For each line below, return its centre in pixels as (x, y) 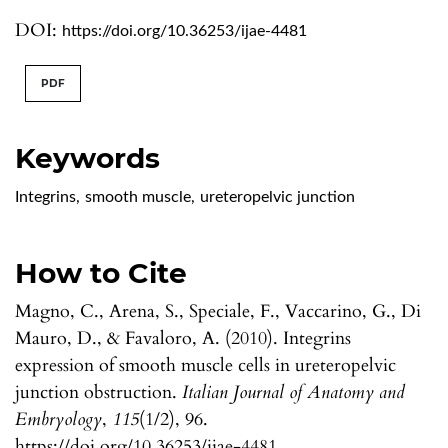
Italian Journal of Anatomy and (293, 392)
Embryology (58, 419)
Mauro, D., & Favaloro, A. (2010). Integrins (183, 338)
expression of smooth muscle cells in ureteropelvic (205, 365)
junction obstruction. (98, 392)
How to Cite (101, 272)
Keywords (87, 157)
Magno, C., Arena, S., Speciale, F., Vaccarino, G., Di (218, 311)
